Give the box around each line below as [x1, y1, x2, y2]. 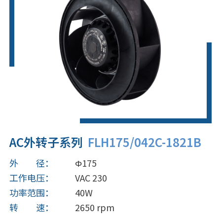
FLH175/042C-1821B [85, 133, 201, 151]
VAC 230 [74, 171, 107, 184]
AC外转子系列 [9, 133, 83, 151]
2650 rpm [74, 201, 114, 214]
